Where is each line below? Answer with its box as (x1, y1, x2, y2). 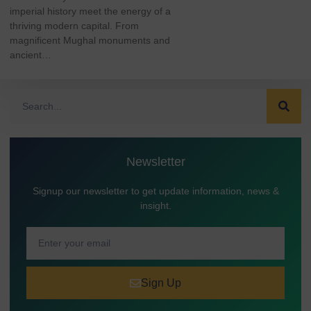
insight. (140, 200, 171, 211)
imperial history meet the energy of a (10, 6, 171, 17)
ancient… (10, 49, 51, 60)
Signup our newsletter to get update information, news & (32, 185, 279, 196)
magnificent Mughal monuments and (10, 35, 170, 46)
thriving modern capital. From (10, 20, 139, 31)
